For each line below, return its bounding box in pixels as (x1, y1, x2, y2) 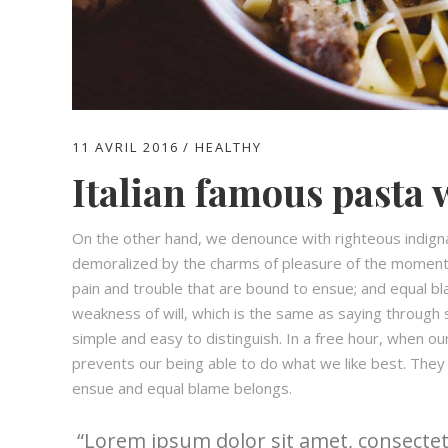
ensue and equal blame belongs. (72, 377, 292, 398)
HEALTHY (195, 137, 262, 156)
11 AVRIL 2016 (72, 137, 179, 156)
